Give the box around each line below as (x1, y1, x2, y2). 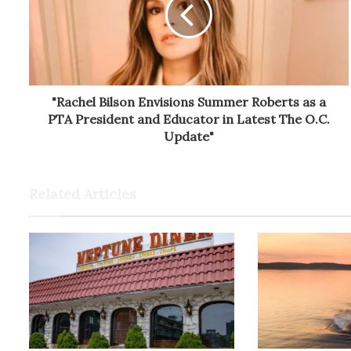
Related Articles (29, 185, 136, 204)
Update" (164, 128, 215, 145)
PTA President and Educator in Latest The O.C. (48, 111, 331, 128)
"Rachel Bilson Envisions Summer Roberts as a (52, 94, 327, 110)
